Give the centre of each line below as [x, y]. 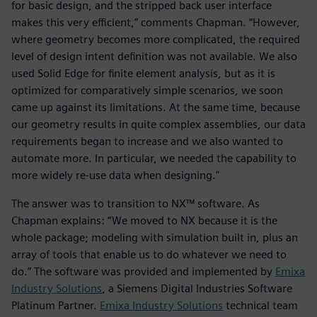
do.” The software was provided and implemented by [143, 272]
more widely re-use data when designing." [115, 175]
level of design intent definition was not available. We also [154, 57]
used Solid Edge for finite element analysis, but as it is [143, 74]
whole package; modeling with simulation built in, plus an [155, 238]
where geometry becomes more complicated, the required [156, 40]
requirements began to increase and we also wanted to [147, 142]
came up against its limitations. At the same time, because [156, 108]
